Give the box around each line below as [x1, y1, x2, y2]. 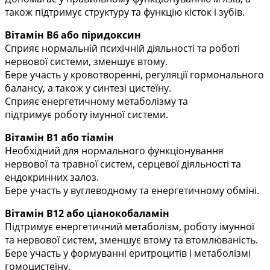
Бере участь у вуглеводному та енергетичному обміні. [5, 184, 259, 198]
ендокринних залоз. [5, 171, 99, 184]
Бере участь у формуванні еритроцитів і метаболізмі [5, 246, 251, 260]
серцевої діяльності [137, 157, 229, 171]
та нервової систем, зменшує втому [5, 233, 171, 247]
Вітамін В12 [5, 207, 66, 221]
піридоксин [81, 28, 141, 42]
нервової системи [5, 55, 89, 69]
